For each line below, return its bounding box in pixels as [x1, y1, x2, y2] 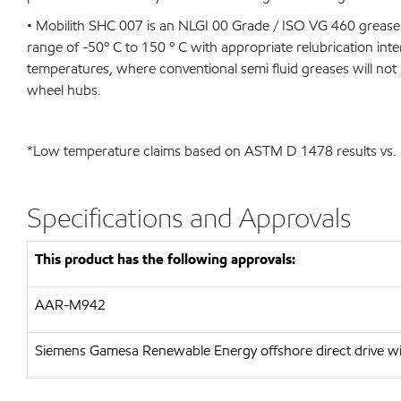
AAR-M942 [35, 295, 106, 314]
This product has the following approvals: [35, 250, 295, 269]
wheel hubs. [27, 81, 101, 99]
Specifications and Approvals [27, 200, 352, 235]
